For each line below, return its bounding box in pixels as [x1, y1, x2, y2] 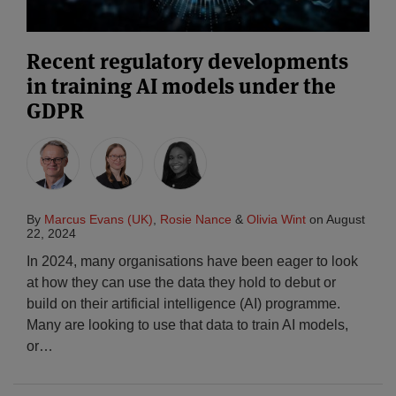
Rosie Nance [160, 212, 232, 227]
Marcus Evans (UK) [44, 212, 153, 227]
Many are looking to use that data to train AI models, [27, 317, 348, 333]
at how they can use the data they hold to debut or [27, 275, 336, 291]
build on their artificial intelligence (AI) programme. [27, 296, 344, 312]
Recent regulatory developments [27, 48, 348, 76]
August [326, 212, 365, 227]
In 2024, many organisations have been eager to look [27, 254, 358, 270]
